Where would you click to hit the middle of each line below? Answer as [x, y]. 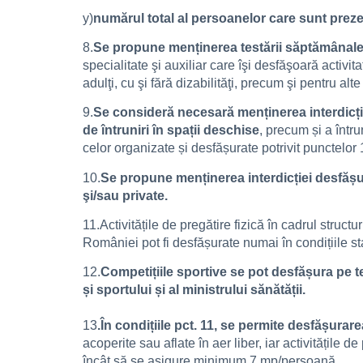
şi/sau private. [125, 195]
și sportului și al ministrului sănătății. [194, 290]
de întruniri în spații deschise [171, 130]
